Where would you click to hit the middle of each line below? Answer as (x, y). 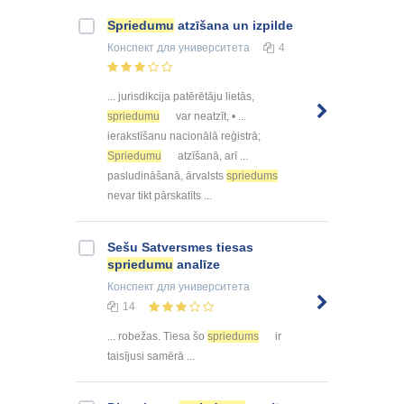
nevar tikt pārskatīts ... (160, 196)
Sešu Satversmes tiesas (180, 248)
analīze (197, 265)
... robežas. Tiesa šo (157, 337)
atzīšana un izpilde (234, 25)
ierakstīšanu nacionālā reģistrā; (184, 137)
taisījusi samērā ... (151, 357)
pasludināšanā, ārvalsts (167, 176)
